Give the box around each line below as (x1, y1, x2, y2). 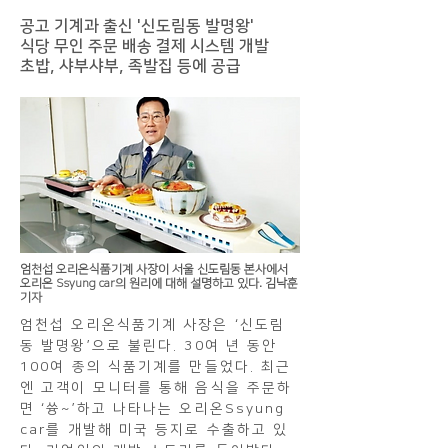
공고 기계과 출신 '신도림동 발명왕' (20, 17, 254, 36)
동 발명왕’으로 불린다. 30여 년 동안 (20, 338, 278, 355)
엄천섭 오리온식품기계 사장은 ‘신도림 (20, 317, 286, 334)
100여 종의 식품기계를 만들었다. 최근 (20, 359, 292, 376)
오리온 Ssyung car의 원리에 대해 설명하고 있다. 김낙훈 (20, 277, 298, 291)
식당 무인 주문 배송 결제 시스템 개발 (20, 37, 269, 56)
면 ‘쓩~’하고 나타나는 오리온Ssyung (20, 401, 286, 418)
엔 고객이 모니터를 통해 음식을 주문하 (20, 380, 293, 397)
